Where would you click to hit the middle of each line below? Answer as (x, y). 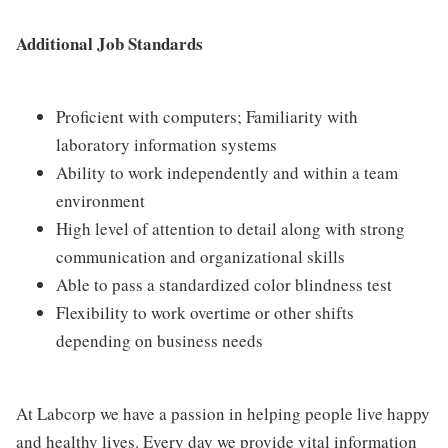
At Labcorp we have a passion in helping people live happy (223, 413)
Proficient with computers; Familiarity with (207, 116)
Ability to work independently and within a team (227, 172)
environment (100, 200)
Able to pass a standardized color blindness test (224, 284)
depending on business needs (159, 340)
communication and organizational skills (200, 256)
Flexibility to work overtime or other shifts (205, 312)
